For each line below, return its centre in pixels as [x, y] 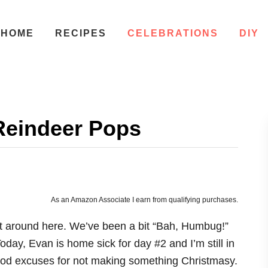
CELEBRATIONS [173, 33]
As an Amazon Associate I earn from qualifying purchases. [144, 200]
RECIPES [80, 33]
